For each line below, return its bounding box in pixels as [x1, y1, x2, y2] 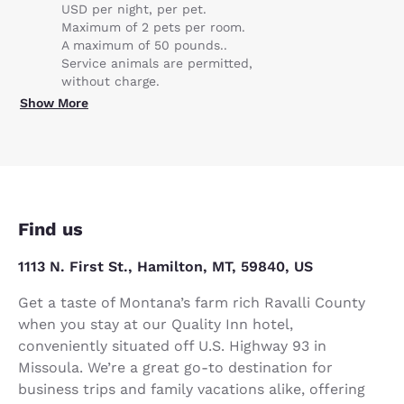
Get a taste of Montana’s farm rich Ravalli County [18, 293, 365, 311]
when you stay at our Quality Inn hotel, [18, 315, 293, 333]
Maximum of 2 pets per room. [61, 19, 245, 34]
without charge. [61, 73, 160, 88]
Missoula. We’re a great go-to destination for [18, 358, 333, 376]
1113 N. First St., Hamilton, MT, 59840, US [18, 257, 313, 275]
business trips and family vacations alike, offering [18, 380, 365, 398]
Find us [18, 217, 83, 240]
